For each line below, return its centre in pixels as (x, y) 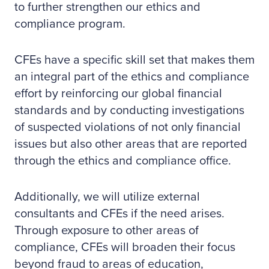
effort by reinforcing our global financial (118, 94)
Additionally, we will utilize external (107, 197)
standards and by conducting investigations (129, 110)
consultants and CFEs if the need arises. (119, 214)
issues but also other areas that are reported (131, 144)
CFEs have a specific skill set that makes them (134, 60)
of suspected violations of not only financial (128, 127)
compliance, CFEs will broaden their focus (125, 247)
